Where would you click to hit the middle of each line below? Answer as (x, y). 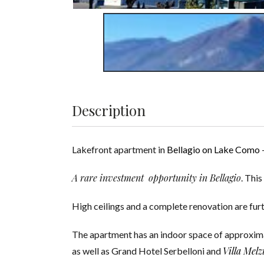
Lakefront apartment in (119, 150)
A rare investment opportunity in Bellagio (156, 178)
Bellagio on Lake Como (213, 150)
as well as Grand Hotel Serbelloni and (147, 251)
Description (109, 110)
